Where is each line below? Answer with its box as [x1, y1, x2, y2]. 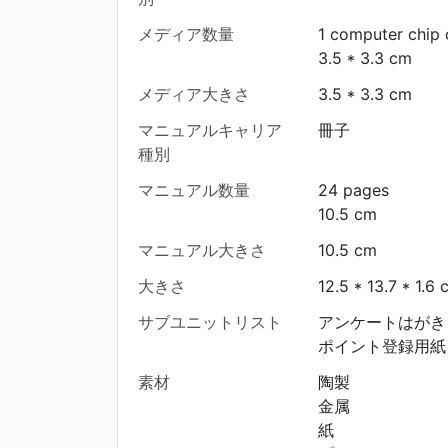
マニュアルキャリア [138, 120, 282, 140]
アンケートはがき [317, 312, 446, 332]
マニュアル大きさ [138, 240, 266, 260]
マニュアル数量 [138, 180, 250, 200]
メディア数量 [138, 24, 234, 44]
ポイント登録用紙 [317, 336, 446, 356]
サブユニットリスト [138, 312, 282, 332]
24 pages [317, 180, 389, 200]
